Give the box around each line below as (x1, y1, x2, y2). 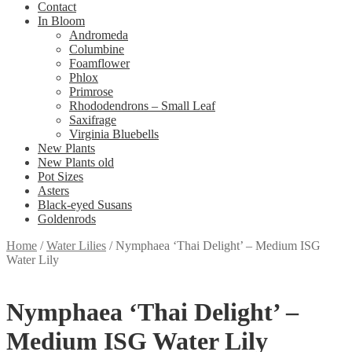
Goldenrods (38, 212, 96, 225)
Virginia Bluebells (69, 127, 159, 141)
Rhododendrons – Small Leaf (69, 99, 215, 112)
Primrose (69, 85, 113, 98)
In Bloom (38, 14, 85, 27)
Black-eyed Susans (38, 198, 132, 211)
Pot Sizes (38, 170, 83, 183)
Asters (38, 184, 69, 197)
